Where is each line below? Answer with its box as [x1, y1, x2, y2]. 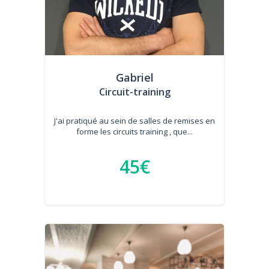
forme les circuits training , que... [76, 125, 193, 137]
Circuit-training [98, 85, 171, 98]
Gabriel [115, 70, 154, 85]
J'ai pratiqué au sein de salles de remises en [54, 115, 215, 126]
